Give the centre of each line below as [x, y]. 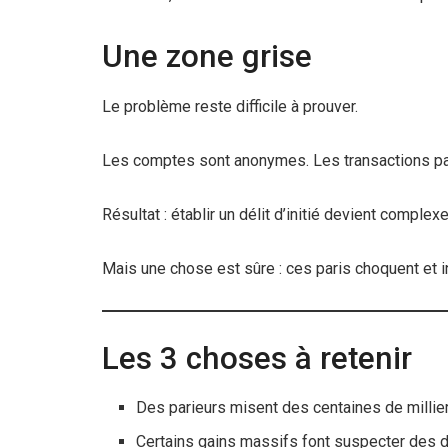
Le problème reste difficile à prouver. [230, 106]
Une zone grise [207, 57]
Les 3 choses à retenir [257, 358]
